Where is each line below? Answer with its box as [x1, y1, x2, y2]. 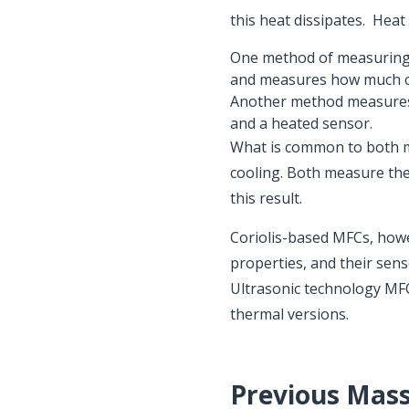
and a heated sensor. [230, 113, 372, 133]
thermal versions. [230, 304, 349, 324]
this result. [230, 188, 302, 208]
